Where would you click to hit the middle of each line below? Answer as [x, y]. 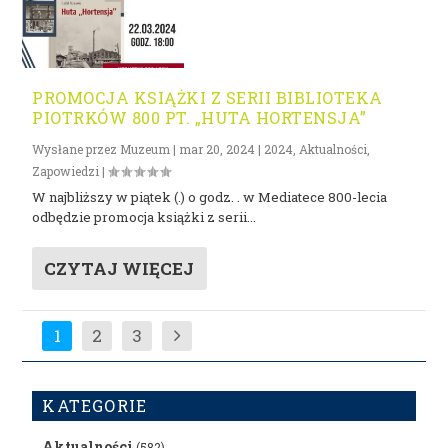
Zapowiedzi [66, 170]
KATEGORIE [95, 405]
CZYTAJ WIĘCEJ [119, 268]
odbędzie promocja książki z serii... [144, 216]
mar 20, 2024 [217, 148]
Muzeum [145, 148]
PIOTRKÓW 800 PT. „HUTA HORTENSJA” [199, 117]
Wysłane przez [76, 148]
